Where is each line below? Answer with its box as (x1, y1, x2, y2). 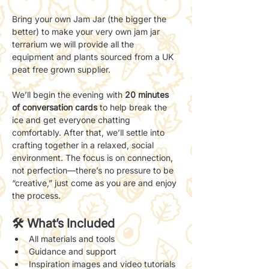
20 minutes (125, 89, 171, 100)
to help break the (97, 101, 169, 112)
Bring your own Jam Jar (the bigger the (12, 13, 169, 24)
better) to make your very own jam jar (12, 26, 162, 37)
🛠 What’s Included (12, 216, 115, 231)
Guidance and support (29, 246, 119, 256)
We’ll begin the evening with (12, 89, 125, 100)
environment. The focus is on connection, (12, 152, 175, 163)
